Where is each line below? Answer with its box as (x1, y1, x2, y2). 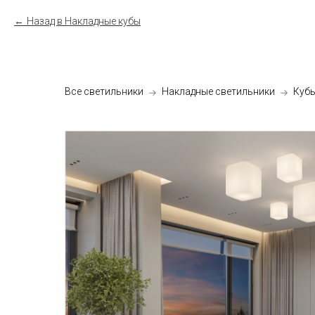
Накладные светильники (162, 86, 275, 97)
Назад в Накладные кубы (27, 15, 141, 27)
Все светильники (65, 86, 143, 97)
